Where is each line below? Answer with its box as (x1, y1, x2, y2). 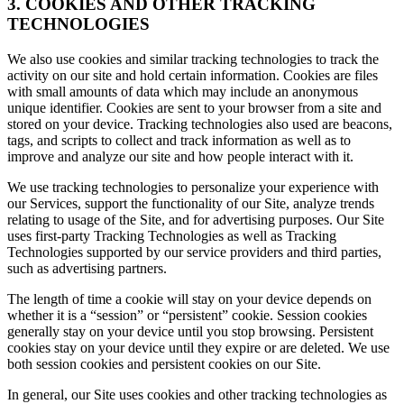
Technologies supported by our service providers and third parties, (7, 244, 381, 260)
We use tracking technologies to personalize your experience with (7, 179, 379, 195)
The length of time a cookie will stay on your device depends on (7, 291, 372, 307)
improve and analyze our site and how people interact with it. (7, 149, 353, 164)
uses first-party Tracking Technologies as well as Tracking (7, 228, 336, 243)
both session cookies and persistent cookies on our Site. (7, 356, 321, 372)
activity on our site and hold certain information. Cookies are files (7, 68, 378, 83)
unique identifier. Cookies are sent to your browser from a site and (7, 100, 381, 115)
